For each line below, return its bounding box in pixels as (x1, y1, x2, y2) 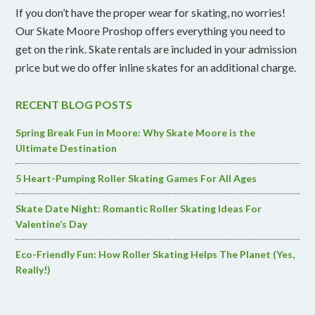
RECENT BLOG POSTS (15, 97, 133, 111)
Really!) (15, 263, 51, 276)
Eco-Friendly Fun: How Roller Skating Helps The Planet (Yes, (15, 247, 295, 260)
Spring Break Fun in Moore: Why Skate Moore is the (15, 126, 256, 139)
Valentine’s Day (15, 217, 88, 230)
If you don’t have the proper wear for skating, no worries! (15, 5, 286, 19)
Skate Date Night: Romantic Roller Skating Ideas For (15, 202, 262, 214)
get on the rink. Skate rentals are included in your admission (15, 41, 297, 56)
